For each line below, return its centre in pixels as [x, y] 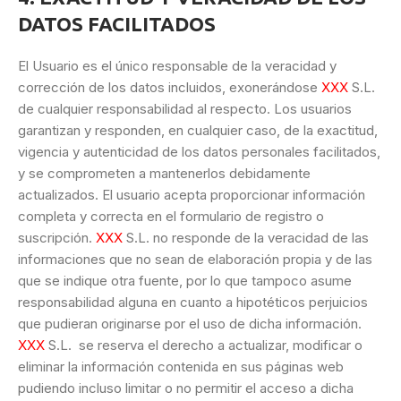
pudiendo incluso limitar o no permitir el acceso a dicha [186, 388]
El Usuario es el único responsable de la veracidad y [177, 66]
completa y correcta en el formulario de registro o [171, 217]
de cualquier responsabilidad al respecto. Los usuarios [185, 109]
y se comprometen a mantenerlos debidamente [164, 174]
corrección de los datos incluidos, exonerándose [170, 88]
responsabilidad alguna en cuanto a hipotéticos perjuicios [193, 303]
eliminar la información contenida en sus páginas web [181, 367]
